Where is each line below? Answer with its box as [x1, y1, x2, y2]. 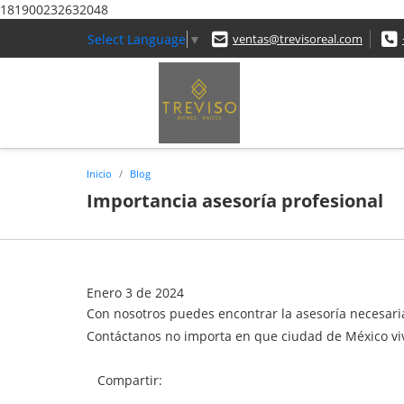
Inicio [87, 166, 112, 180]
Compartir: [97, 371, 170, 389]
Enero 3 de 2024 [87, 283, 184, 301]
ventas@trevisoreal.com [233, 31, 363, 48]
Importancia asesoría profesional [87, 188, 383, 213]
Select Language [87, 30, 186, 48]
